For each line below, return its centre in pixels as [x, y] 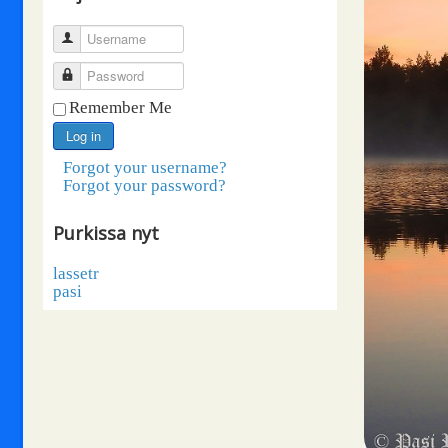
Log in [83, 135]
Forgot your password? [144, 185]
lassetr [76, 273]
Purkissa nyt [106, 233]
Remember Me [120, 107]
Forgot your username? [145, 167]
